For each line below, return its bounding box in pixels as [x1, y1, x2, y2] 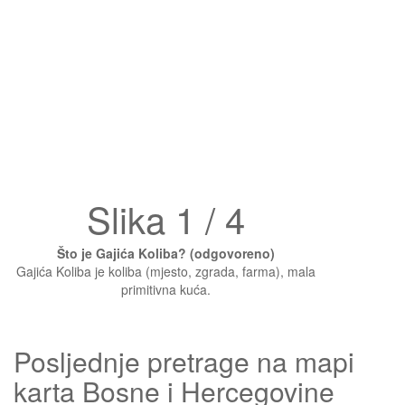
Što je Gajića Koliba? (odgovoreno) [56, 244, 275, 262]
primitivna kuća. [120, 280, 211, 298]
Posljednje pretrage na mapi [14, 342, 354, 381]
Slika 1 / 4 [86, 193, 245, 244]
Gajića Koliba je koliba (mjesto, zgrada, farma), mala [15, 262, 316, 280]
